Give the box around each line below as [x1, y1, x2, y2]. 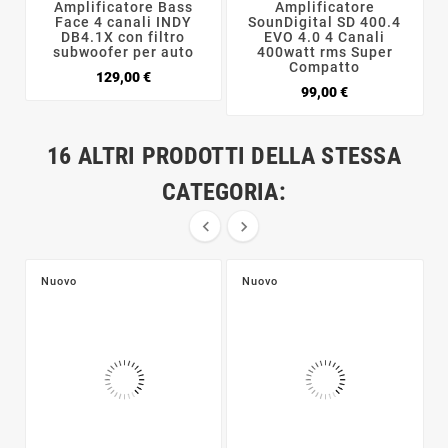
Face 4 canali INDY [54, 14, 192, 31]
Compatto [289, 59, 361, 76]
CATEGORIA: [161, 178, 286, 207]
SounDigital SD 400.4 [248, 14, 402, 31]
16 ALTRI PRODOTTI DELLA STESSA [47, 142, 401, 171]
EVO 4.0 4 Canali [264, 29, 386, 46]
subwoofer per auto [52, 44, 194, 61]
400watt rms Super [256, 44, 393, 61]
